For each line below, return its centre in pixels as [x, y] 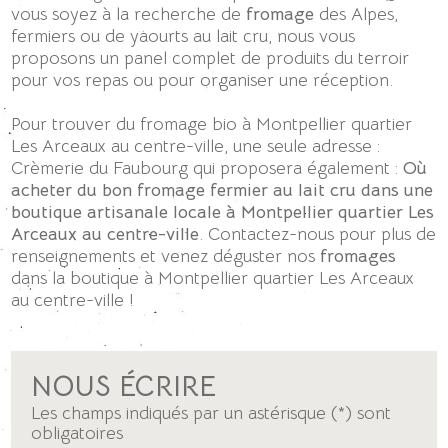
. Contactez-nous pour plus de [318, 233]
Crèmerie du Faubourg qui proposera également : [207, 167]
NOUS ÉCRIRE [124, 386]
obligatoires [77, 432]
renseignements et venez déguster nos [166, 255]
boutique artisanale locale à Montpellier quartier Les [223, 211]
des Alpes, [359, 13]
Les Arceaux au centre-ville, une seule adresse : [196, 145]
